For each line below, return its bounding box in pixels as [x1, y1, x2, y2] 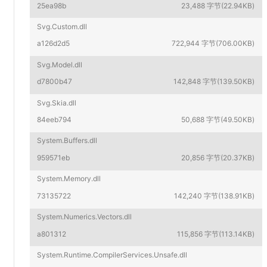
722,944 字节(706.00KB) [172, 39, 255, 48]
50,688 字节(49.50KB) [181, 115, 255, 125]
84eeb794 [37, 115, 72, 125]
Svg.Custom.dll [37, 21, 88, 31]
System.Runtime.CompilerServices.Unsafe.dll [37, 250, 188, 260]
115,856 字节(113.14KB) [177, 229, 255, 238]
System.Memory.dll [37, 174, 101, 184]
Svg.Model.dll [37, 60, 83, 69]
